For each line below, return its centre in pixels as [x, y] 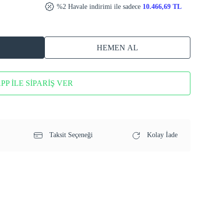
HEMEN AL [118, 47]
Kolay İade [161, 135]
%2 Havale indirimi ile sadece [99, 6]
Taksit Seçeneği [70, 135]
